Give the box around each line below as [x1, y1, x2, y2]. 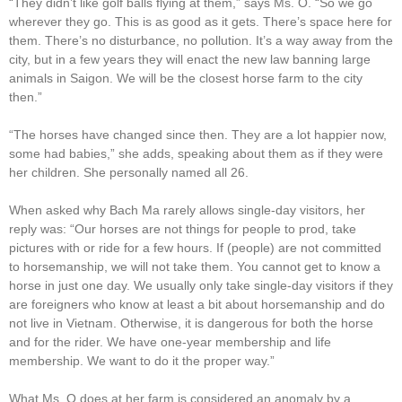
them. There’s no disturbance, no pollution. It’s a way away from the [9, 32, 393, 48]
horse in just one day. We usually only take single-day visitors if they [9, 277, 393, 293]
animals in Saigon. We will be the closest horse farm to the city [9, 70, 363, 85]
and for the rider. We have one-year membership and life [9, 334, 331, 349]
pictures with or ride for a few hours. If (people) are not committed [9, 240, 381, 255]
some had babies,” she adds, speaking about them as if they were [9, 145, 383, 161]
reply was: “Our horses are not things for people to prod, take [9, 221, 356, 236]
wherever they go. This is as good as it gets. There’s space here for [9, 13, 392, 29]
